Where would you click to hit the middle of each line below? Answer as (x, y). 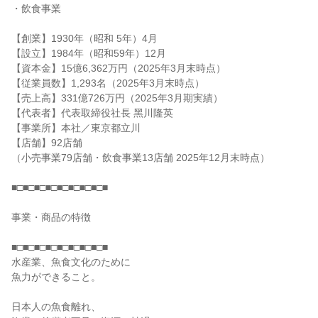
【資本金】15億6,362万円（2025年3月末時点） (119, 68)
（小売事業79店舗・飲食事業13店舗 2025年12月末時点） (141, 158)
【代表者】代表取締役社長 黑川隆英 (92, 113)
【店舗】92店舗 (47, 143)
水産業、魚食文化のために (71, 262)
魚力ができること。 (56, 277)
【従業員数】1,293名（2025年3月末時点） (108, 83)
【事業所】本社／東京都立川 (76, 128)
